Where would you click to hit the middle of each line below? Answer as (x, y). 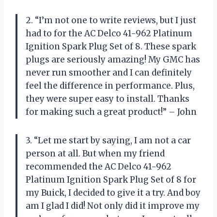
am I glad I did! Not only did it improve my (113, 206)
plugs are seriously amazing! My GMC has (113, 59)
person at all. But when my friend (95, 153)
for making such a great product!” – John (111, 112)
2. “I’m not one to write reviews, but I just (111, 20)
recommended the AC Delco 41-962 (99, 166)
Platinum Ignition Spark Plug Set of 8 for (111, 179)
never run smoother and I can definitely (109, 72)
